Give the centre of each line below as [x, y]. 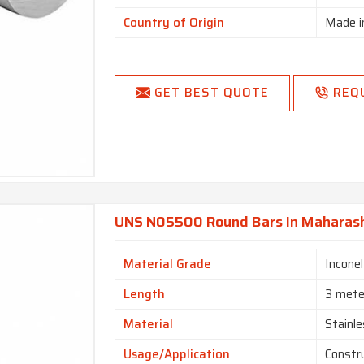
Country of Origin [174, 23]
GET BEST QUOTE [212, 93]
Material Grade [168, 264]
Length [145, 295]
